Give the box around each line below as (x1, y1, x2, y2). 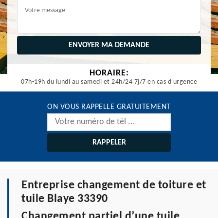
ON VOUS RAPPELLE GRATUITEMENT (47, 103, 171, 111)
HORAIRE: (89, 69, 129, 78)
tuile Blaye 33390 (21, 193, 108, 205)
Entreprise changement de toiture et (21, 180, 206, 191)
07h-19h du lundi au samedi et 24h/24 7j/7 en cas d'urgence (21, 78, 197, 86)
